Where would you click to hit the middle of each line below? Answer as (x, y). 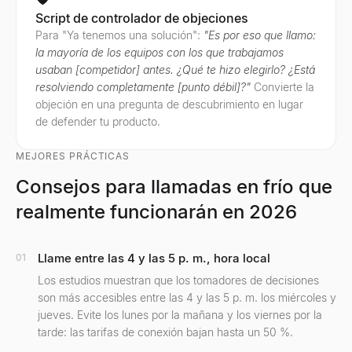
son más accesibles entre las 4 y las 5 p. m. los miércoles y (187, 297)
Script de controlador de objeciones (142, 18)
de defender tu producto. (98, 121)
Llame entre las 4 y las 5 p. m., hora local (154, 258)
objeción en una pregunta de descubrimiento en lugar (169, 104)
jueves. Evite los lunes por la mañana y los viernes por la (180, 315)
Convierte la (282, 87)
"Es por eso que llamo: (260, 35)
